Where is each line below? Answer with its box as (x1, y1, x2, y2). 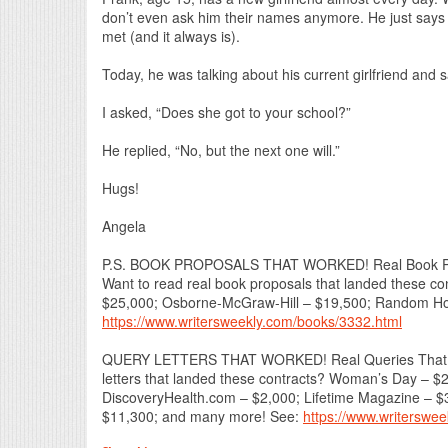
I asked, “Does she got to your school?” (102, 102, 351, 123)
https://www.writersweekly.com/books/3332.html (102, 311, 402, 332)
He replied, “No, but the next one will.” (102, 140, 340, 161)
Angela (102, 216, 146, 237)
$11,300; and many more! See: (102, 406, 303, 427)
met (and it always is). (102, 26, 240, 47)
